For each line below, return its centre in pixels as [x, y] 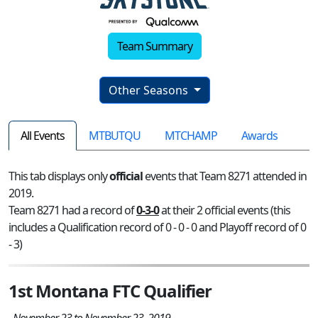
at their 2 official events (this [225, 210]
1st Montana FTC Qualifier [110, 291]
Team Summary [155, 46]
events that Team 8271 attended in [225, 176]
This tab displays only [59, 176]
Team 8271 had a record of [72, 210]
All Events [43, 136]
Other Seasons [150, 91]
